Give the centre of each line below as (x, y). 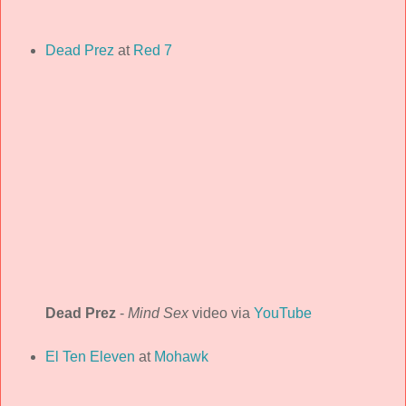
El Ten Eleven (90, 356)
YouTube (282, 313)
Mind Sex (158, 313)
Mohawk (181, 356)
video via (221, 313)
